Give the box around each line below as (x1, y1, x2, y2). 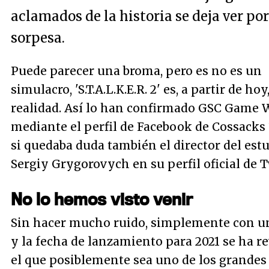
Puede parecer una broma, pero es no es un (11, 64, 262, 78)
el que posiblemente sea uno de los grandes (11, 253, 267, 267)
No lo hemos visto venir (11, 189, 193, 209)
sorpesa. (11, 29, 65, 46)
